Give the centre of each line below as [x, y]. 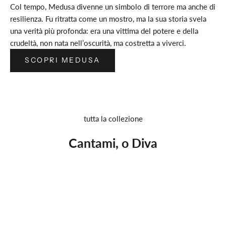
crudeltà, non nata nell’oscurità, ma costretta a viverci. [98, 43]
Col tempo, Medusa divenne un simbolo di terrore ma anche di [113, 6]
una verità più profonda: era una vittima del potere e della [104, 31]
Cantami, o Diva [113, 143]
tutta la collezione [113, 118]
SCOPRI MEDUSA [63, 60]
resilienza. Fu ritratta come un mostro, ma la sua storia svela [108, 18]
